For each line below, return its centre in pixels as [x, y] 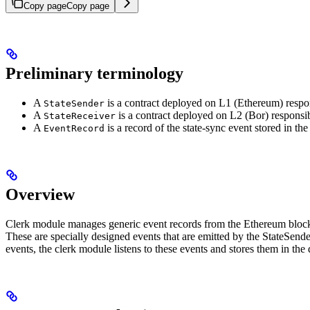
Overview [40, 194]
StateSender [74, 103]
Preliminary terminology [94, 73]
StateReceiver [80, 116]
